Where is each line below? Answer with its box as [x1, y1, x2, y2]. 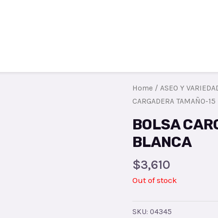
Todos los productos [55, 28, 136, 38]
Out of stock [132, 175, 177, 185]
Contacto [155, 28, 192, 38]
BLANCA [132, 133, 192, 151]
